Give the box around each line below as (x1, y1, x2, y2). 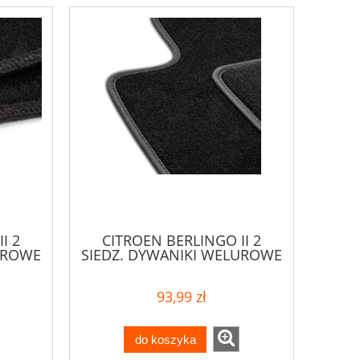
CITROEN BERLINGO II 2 (102, 231, 261, 250)
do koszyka (134, 332, 196, 346)
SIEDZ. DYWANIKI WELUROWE (81, 245, 282, 264)
